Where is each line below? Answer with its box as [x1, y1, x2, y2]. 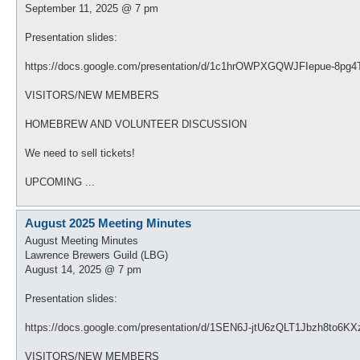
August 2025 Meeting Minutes [25, 215, 191, 230]
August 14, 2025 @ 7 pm [25, 264, 141, 276]
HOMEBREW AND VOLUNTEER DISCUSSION [25, 117, 247, 130]
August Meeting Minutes [25, 235, 138, 247]
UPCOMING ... [25, 175, 95, 188]
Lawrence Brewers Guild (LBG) [25, 249, 168, 261]
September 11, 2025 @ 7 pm [25, 2, 158, 14]
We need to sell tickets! [25, 146, 135, 159]
